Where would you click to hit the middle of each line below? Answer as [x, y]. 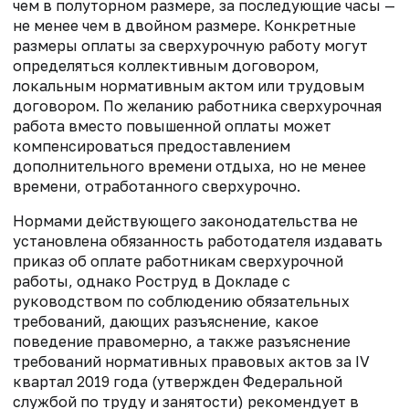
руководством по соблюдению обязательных [181, 301]
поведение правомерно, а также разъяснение [182, 341]
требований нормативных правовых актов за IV [191, 361]
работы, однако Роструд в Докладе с [152, 281]
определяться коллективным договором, [166, 65]
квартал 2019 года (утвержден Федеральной [178, 381]
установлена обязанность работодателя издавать [198, 241]
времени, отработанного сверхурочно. [157, 186]
